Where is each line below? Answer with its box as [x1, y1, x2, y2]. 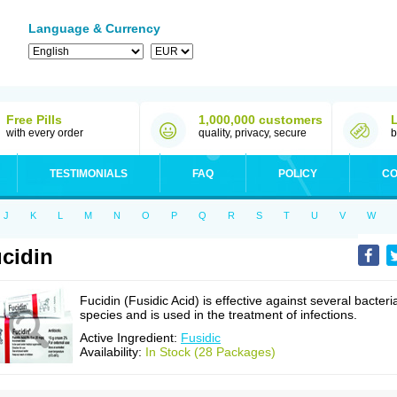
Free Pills [6, 113, 62, 127]
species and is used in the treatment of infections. [80, 307, 357, 322]
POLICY [278, 167, 317, 180]
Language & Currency [28, 21, 160, 35]
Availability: [80, 345, 145, 359]
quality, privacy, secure [198, 127, 307, 139]
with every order [6, 127, 83, 139]
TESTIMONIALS [50, 167, 128, 180]
